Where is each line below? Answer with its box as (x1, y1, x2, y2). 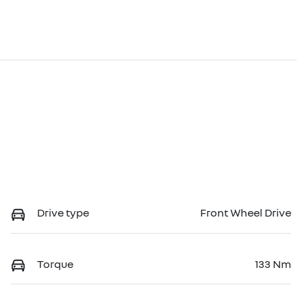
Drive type (37, 206, 89, 219)
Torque (37, 256, 73, 271)
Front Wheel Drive (200, 206, 291, 219)
